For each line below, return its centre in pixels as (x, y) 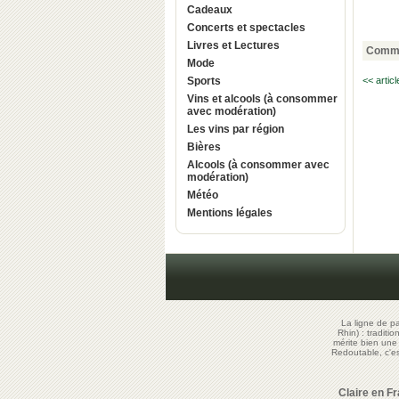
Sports (204, 81)
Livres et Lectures (233, 45)
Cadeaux (210, 10)
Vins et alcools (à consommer (262, 99)
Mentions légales (230, 213)
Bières (204, 147)
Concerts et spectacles (246, 28)
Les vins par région (236, 129)
